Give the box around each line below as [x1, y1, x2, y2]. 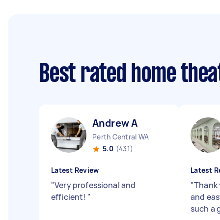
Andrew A [92, 116, 138, 130]
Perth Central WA [92, 132, 149, 141]
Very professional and [55, 180, 136, 191]
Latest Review [51, 165, 99, 175]
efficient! [51, 192, 87, 202]
